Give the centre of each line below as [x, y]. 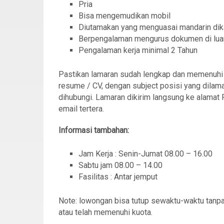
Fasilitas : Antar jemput [118, 177]
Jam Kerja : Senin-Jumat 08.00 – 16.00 [145, 154]
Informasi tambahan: [94, 130]
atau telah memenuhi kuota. [105, 212]
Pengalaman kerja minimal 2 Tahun [138, 50]
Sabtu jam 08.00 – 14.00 [120, 165]
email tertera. [81, 109]
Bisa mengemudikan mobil [124, 16]
